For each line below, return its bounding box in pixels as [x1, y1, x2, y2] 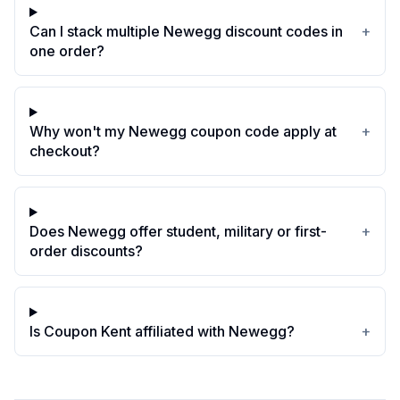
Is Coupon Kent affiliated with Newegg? [29, 322, 295, 340]
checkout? [29, 142, 100, 160]
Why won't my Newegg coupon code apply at [29, 122, 337, 140]
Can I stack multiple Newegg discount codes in [29, 22, 343, 40]
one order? [29, 42, 104, 60]
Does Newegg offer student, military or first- [29, 222, 327, 240]
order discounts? [29, 242, 143, 260]
